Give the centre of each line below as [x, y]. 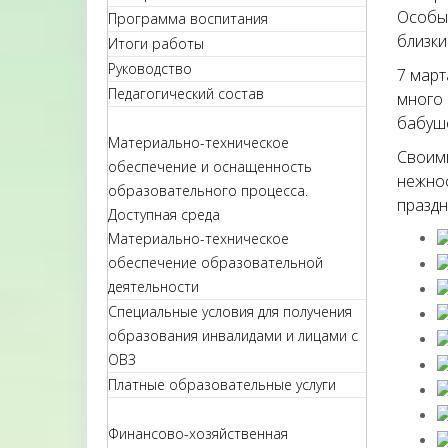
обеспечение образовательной [215, 262]
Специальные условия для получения [230, 311]
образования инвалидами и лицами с [233, 335]
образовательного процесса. [208, 190]
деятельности [153, 286]
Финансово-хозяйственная [198, 433]
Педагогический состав [186, 93]
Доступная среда [164, 214]
